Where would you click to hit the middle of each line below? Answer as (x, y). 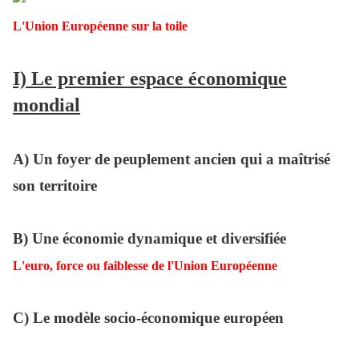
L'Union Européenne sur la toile (100, 26)
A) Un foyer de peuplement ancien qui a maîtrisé (171, 159)
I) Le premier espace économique (150, 79)
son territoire (55, 186)
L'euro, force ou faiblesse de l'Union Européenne (145, 266)
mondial (46, 105)
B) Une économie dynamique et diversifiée (149, 239)
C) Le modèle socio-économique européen (148, 318)
